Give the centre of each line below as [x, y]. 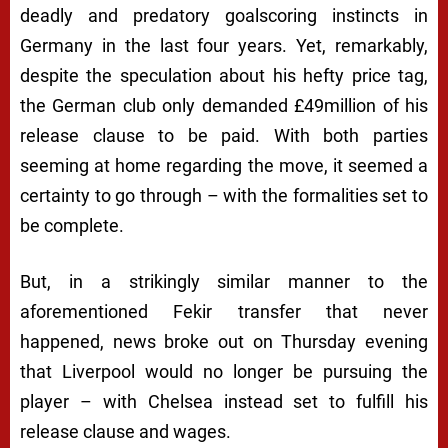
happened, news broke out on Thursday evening [224, 342]
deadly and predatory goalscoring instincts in [224, 16]
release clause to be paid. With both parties [224, 136]
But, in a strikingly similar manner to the [224, 282]
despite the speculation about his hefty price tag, [224, 76]
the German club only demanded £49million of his [224, 106]
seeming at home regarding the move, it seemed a [224, 166]
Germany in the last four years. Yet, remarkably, [224, 46]
